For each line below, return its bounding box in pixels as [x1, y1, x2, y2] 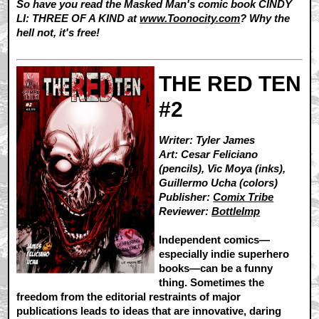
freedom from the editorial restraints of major [16, 291, 241, 303]
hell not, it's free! [16, 26, 100, 38]
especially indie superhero [159, 248, 290, 261]
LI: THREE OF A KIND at [16, 11, 140, 24]
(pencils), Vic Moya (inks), [159, 162, 286, 175]
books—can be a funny [159, 262, 273, 275]
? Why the [240, 11, 291, 24]
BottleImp [211, 205, 261, 218]
